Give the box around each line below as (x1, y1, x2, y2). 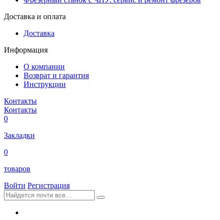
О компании (24, 62, 65, 71)
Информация (4, 46, 48, 55)
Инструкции (24, 80, 66, 89)
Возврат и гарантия (24, 71, 89, 80)
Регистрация (27, 181, 70, 190)
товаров (4, 165, 30, 173)
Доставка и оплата (4, 12, 66, 21)
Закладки (4, 131, 35, 140)
